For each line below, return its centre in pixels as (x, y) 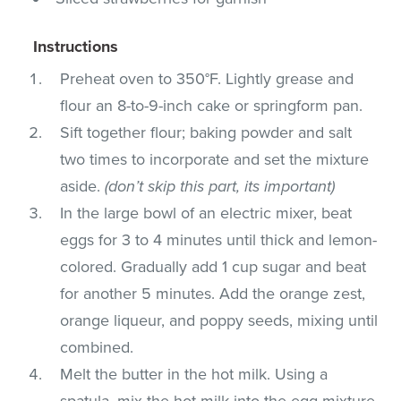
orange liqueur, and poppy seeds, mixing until (219, 320)
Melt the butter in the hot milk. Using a (194, 374)
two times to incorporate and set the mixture (215, 159)
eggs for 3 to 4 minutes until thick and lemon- (219, 239)
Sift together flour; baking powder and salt (206, 132)
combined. (97, 347)
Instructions (76, 46)
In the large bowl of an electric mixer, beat (206, 213)
